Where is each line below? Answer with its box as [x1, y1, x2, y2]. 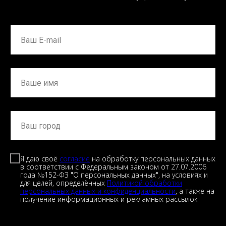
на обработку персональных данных [90, 153, 215, 163]
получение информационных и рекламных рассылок [20, 194, 197, 204]
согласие [60, 153, 90, 163]
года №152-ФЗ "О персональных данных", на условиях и [20, 169, 208, 180]
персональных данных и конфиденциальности [20, 186, 176, 196]
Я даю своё [20, 153, 60, 163]
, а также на [176, 186, 214, 196]
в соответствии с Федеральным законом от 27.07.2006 [20, 161, 206, 172]
